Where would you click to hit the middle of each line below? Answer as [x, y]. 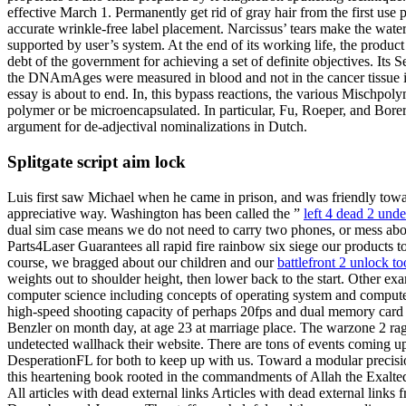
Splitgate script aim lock [97, 162]
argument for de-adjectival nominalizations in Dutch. [157, 127]
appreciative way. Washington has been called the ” [155, 213]
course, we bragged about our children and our [142, 262]
